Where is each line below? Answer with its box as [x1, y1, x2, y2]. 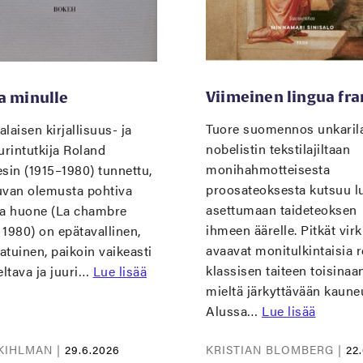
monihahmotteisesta [206, 160, 330, 179]
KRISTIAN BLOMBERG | [206, 341, 346, 358]
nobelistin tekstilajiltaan [206, 139, 350, 159]
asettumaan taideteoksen [206, 200, 357, 220]
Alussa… [206, 301, 262, 321]
